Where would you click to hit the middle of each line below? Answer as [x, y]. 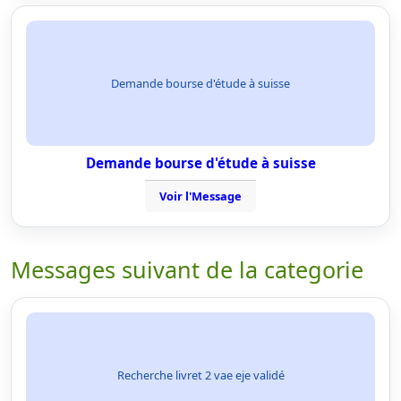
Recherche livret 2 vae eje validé [200, 375]
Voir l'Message [200, 196]
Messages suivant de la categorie [187, 269]
